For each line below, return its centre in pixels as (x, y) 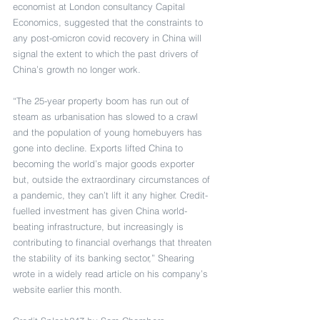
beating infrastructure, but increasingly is (100, 227)
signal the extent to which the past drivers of (107, 54)
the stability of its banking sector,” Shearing (105, 258)
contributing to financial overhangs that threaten (114, 242)
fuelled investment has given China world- (100, 211)
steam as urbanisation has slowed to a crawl (107, 117)
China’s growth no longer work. (77, 70)
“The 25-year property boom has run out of (102, 101)
